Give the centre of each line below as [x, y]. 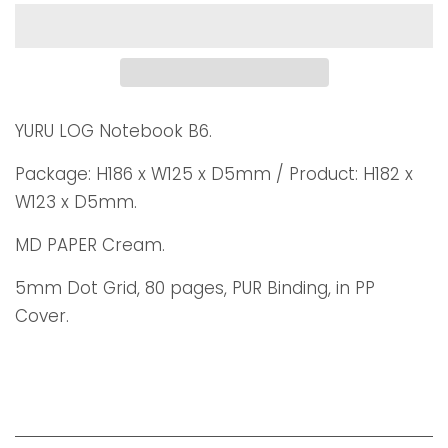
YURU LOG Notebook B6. [113, 131]
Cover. [42, 316]
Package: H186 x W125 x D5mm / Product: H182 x [214, 174]
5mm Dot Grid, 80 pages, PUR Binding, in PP [195, 288]
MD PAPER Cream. [90, 245]
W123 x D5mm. [76, 202]
